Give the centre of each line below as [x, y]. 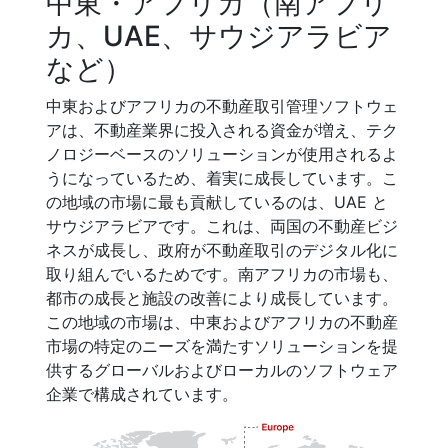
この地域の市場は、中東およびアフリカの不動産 [222, 322]
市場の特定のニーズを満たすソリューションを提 [222, 346]
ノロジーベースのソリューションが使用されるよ [222, 154]
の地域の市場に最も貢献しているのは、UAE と [217, 202]
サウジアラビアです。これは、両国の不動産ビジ [222, 226]
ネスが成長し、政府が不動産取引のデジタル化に [222, 250]
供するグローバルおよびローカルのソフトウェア [222, 370]
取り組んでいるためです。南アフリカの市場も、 [222, 274]
